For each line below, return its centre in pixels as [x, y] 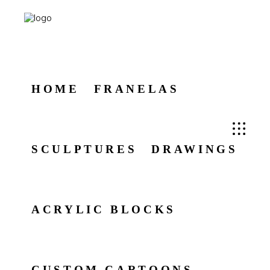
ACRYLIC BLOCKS [104, 209]
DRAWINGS [195, 149]
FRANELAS [137, 89]
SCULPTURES [84, 149]
